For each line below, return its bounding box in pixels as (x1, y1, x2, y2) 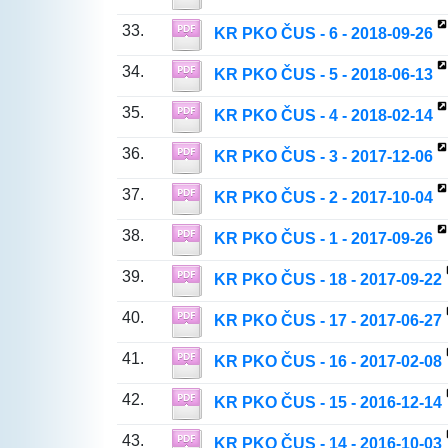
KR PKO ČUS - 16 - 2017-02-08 (213, 353, 442, 371)
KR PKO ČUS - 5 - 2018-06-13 (213, 66, 433, 84)
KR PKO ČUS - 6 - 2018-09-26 (213, 25, 433, 43)
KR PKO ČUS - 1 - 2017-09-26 (213, 230, 433, 248)
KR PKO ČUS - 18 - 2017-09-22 (213, 271, 442, 289)
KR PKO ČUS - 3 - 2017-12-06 (213, 148, 433, 166)
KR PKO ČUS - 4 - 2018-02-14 (213, 107, 433, 125)
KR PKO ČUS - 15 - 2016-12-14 (213, 394, 442, 412)
